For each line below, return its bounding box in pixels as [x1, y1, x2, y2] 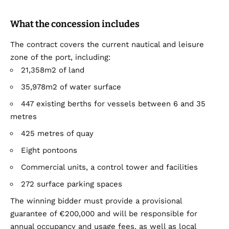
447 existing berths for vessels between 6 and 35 [21, 99, 205, 108]
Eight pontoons [21, 145, 77, 155]
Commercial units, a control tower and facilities [21, 162, 198, 172]
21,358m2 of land [21, 65, 84, 75]
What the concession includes [10, 18, 140, 30]
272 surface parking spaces [21, 179, 122, 189]
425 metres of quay [21, 128, 94, 138]
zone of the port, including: [10, 52, 110, 62]
